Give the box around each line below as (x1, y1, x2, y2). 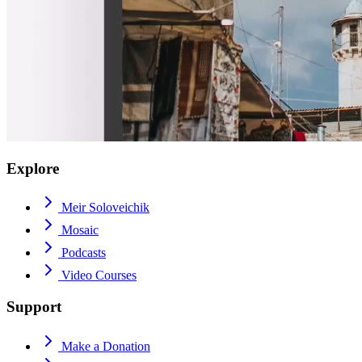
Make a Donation (61, 339, 150, 353)
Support (6, 297, 61, 315)
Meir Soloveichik (61, 200, 149, 215)
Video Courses (61, 268, 137, 283)
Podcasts (61, 246, 106, 260)
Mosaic (61, 223, 99, 238)
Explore (6, 159, 59, 177)
